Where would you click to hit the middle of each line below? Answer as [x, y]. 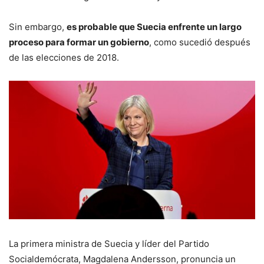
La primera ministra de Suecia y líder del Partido [109, 243]
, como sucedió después [200, 42]
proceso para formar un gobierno [79, 42]
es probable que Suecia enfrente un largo [154, 27]
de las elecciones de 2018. [64, 57]
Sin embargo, [38, 27]
